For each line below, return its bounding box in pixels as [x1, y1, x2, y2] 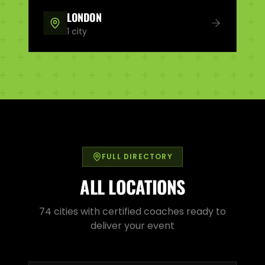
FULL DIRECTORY [102, 151, 173, 161]
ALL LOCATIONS [80, 173, 185, 200]
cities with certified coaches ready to [51, 204, 226, 218]
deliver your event [91, 218, 174, 232]
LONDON [67, 9, 102, 25]
